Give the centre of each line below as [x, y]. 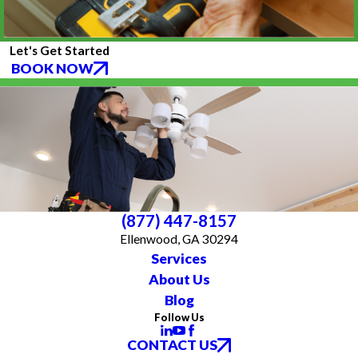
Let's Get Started [60, 50]
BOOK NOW [53, 68]
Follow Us [179, 317]
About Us [179, 279]
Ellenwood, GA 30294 [179, 239]
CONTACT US [172, 345]
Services [179, 258]
